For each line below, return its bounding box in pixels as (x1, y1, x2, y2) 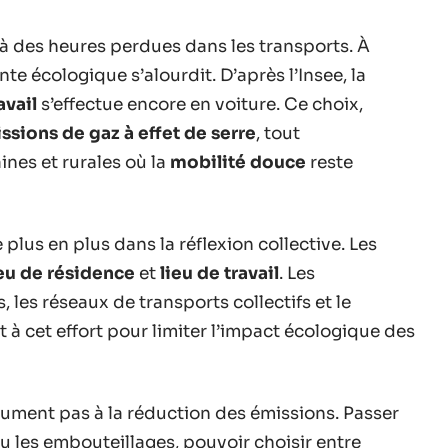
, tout (256, 122, 300, 144)
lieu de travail (160, 262, 279, 284)
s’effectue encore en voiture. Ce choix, (37, 93, 363, 115)
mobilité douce (170, 151, 306, 173)
